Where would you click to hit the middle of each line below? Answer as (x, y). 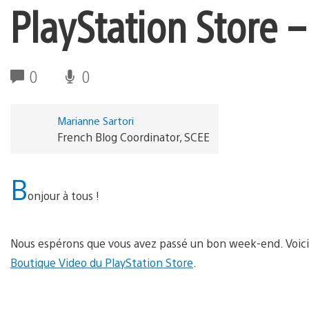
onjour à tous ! (63, 195)
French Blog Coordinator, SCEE (133, 137)
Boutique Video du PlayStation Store (102, 262)
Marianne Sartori (95, 120)
